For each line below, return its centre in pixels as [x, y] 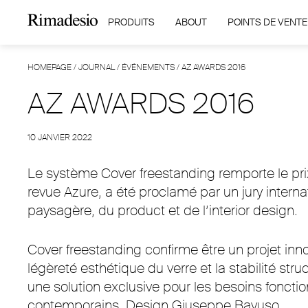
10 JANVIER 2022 [60, 137]
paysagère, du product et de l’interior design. [163, 210]
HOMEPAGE [49, 67]
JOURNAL [97, 67]
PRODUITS [131, 22]
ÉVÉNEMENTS [148, 67]
